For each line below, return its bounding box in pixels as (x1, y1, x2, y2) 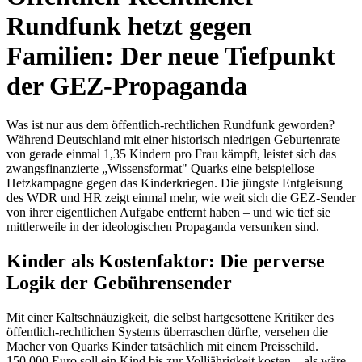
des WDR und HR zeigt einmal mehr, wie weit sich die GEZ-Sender (6, 191, 356, 205)
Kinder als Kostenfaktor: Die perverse (6, 250, 325, 272)
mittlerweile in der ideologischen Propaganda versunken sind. (6, 220, 319, 234)
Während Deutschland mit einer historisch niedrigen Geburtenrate (6, 133, 340, 147)
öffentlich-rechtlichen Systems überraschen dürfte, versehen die (6, 325, 328, 339)
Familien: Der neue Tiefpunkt (6, 40, 335, 70)
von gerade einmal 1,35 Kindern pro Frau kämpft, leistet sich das (6, 147, 336, 162)
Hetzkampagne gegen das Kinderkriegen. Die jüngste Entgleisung (6, 176, 343, 191)
